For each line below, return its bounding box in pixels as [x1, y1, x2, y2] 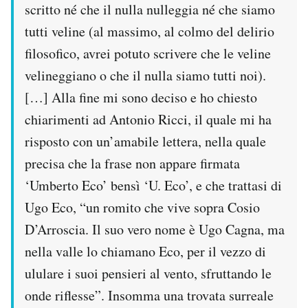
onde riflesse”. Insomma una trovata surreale [25, 286, 274, 305]
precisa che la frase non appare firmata [25, 154, 240, 173]
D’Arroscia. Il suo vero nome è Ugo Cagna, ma [25, 220, 285, 239]
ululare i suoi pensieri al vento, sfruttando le [25, 264, 272, 283]
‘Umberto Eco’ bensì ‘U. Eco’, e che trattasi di [25, 176, 282, 195]
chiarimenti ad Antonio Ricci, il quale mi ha [25, 110, 272, 129]
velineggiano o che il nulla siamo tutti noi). [25, 66, 266, 85]
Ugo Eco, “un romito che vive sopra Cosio [25, 198, 260, 217]
